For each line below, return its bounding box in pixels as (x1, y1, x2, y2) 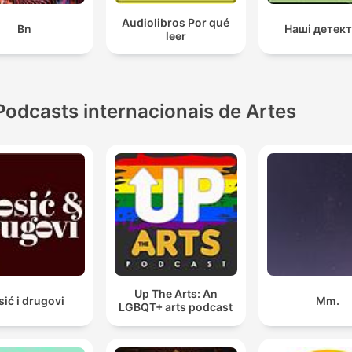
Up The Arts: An (134, 287, 218, 301)
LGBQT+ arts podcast (119, 300, 233, 314)
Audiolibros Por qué (122, 15, 230, 29)
